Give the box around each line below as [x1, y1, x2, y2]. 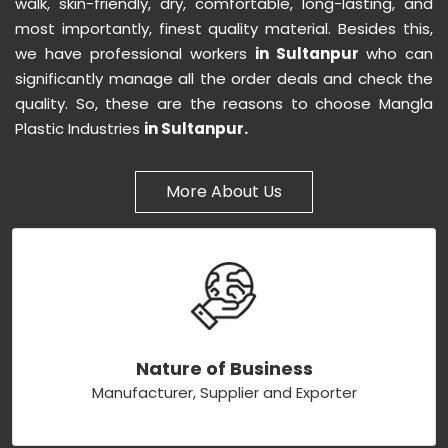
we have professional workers [15, 43, 255, 65]
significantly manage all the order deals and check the [15, 68, 433, 90]
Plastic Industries [15, 118, 144, 140]
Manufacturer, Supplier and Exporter [91, 381, 357, 403]
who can [366, 43, 433, 65]
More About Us [166, 180, 282, 204]
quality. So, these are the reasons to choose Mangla [15, 93, 433, 115]
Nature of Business [135, 355, 313, 381]
